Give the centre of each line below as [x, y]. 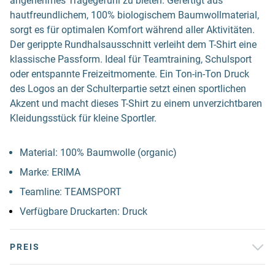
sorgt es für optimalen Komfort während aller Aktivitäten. [132, 30]
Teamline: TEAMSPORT [71, 192]
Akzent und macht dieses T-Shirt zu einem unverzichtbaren [136, 103]
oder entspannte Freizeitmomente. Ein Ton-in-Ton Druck [130, 74]
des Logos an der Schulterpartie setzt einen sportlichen [128, 89]
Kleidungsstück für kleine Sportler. [83, 118]
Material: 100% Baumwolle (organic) [98, 153]
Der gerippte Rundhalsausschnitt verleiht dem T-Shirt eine [133, 45]
